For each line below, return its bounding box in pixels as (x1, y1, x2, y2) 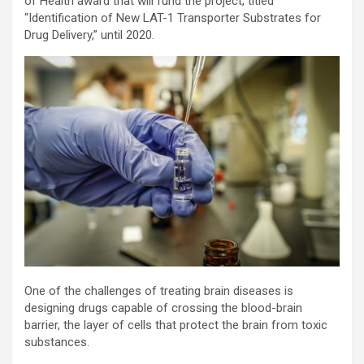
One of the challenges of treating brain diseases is (24, 283, 293, 298)
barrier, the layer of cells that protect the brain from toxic (24, 317, 327, 332)
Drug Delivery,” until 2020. (24, 27, 154, 42)
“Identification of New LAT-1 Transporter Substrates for (24, 10, 321, 25)
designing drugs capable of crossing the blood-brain (24, 300, 302, 315)
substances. (24, 334, 89, 349)
